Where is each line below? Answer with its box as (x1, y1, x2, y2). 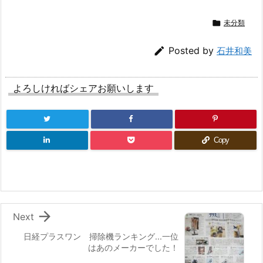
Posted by (168, 45, 217, 57)
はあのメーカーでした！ (88, 242, 178, 253)
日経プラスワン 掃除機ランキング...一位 (23, 231, 178, 242)
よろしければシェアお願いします (13, 82, 154, 95)
